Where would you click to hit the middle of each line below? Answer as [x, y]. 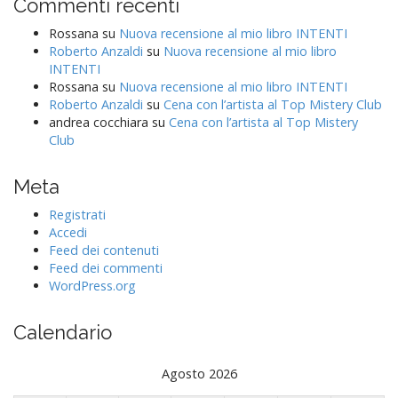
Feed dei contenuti [104, 251]
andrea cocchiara [99, 123]
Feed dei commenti [106, 268]
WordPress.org [92, 286]
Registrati [77, 215]
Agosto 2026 [199, 373]
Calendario [63, 333]
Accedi [68, 233]
